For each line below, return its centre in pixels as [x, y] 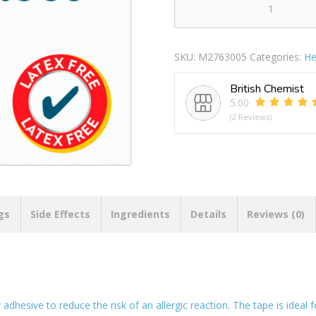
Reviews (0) [276, 214]
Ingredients [140, 214]
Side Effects [60, 214]
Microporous [205, 15]
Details [208, 214]
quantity [195, 46]
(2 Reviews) [250, 116]
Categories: [276, 56]
